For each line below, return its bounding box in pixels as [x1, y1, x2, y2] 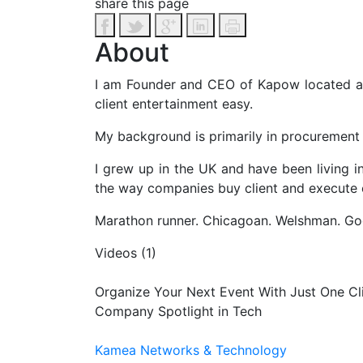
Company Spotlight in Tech [95, 303, 262, 319]
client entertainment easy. [95, 96, 253, 112]
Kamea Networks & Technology [95, 342, 287, 358]
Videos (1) [95, 245, 156, 261]
